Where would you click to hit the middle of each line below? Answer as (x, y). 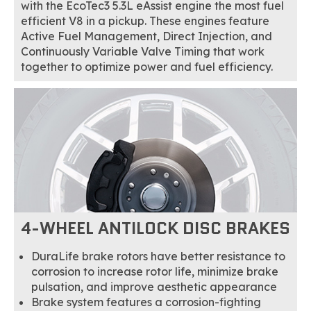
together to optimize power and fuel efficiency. (147, 66)
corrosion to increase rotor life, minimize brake (155, 271)
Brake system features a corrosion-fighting (146, 302)
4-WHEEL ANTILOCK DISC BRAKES (155, 228)
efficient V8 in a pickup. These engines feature (145, 20)
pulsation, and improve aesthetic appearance (154, 286)
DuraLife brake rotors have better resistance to (158, 256)
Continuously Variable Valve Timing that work (143, 51)
